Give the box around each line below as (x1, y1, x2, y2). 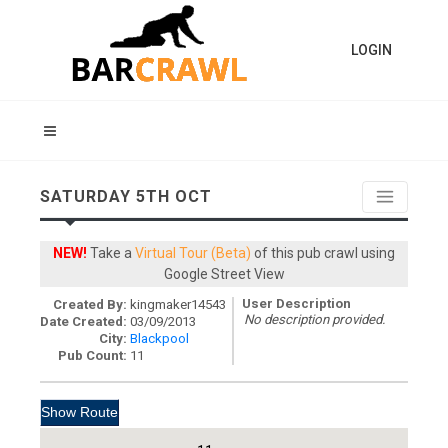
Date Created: (40, 314, 127, 329)
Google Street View (163, 266, 285, 282)
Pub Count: (58, 348, 127, 363)
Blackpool (130, 331, 189, 346)
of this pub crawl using (251, 245, 395, 261)
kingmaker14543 (130, 297, 226, 312)
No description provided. (244, 312, 386, 327)
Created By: (53, 297, 127, 312)
